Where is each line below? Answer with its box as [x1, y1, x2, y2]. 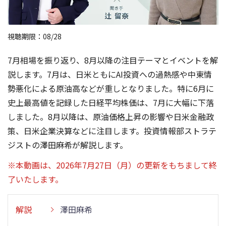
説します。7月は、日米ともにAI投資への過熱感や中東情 [8, 68, 212, 80]
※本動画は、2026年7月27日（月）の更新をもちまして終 [8, 158, 217, 171]
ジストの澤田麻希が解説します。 [8, 138, 128, 151]
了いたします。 [8, 173, 63, 185]
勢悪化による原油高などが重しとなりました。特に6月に [8, 82, 214, 94]
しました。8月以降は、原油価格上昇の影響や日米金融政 [8, 110, 214, 123]
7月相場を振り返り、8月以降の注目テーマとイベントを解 [8, 53, 218, 66]
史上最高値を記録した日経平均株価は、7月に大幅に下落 [8, 96, 214, 108]
